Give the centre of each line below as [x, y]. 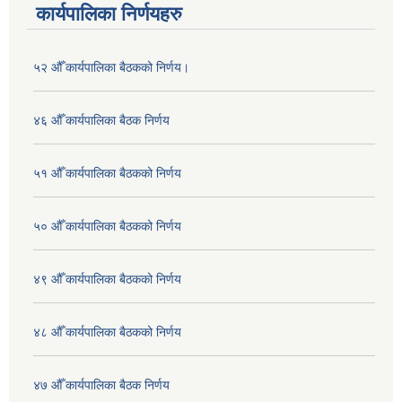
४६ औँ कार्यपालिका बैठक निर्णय [101, 120]
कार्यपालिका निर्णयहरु [109, 13]
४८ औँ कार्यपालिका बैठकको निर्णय [107, 332]
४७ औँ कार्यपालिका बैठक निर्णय [101, 385]
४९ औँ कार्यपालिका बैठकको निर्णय [107, 279]
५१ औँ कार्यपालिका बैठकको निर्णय [107, 173]
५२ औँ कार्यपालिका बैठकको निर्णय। [111, 67]
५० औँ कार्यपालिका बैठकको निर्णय [107, 226]
